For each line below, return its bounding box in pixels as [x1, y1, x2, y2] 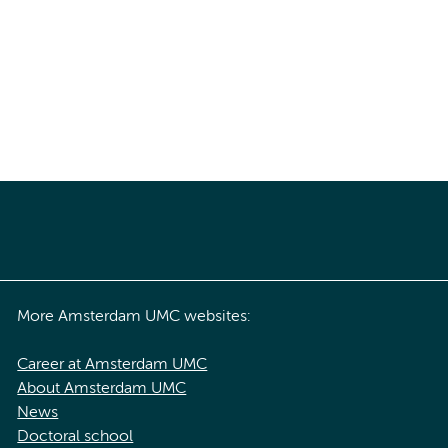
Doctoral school [17, 428, 134, 445]
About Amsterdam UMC [17, 380, 187, 397]
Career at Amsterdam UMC [17, 356, 208, 373]
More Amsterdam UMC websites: [17, 308, 252, 325]
